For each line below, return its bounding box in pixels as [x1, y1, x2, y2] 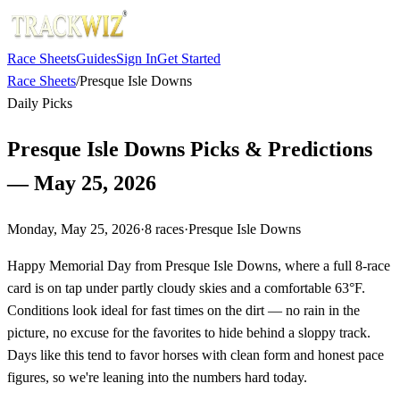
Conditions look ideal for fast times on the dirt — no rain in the [7, 302, 360, 318]
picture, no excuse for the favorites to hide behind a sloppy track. [7, 324, 371, 340]
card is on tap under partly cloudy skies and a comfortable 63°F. [7, 279, 365, 296]
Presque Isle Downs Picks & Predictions [7, 137, 372, 161]
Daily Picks [7, 96, 72, 111]
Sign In [116, 51, 157, 66]
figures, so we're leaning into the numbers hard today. [7, 369, 307, 385]
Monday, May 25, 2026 [7, 221, 140, 237]
